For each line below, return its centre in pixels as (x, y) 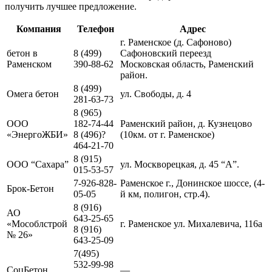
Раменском (29, 64)
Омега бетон (33, 93)
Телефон (96, 29)
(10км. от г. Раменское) (167, 134)
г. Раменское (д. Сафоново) (176, 42)
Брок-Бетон (30, 188)
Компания (39, 29)
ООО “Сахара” (38, 164)
